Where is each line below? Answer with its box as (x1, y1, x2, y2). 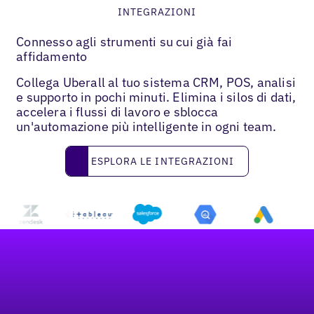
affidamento (16, 48, 88, 65)
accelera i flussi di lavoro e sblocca (16, 104, 218, 121)
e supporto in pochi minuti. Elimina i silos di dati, (16, 89, 296, 106)
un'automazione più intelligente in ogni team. (16, 118, 277, 135)
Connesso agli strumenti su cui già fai (16, 34, 233, 50)
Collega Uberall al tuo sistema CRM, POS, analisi (16, 74, 296, 91)
